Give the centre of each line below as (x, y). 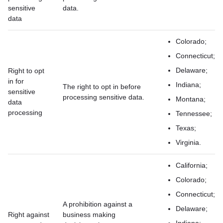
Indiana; (188, 85)
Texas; (186, 128)
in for (16, 81)
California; (192, 165)
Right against (29, 215)
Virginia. (188, 142)
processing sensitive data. (104, 97)
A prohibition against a (98, 204)
